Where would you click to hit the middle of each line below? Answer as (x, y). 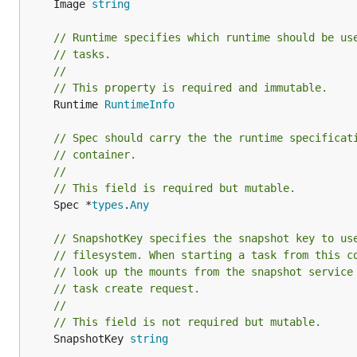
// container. (95, 155)
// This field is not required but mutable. (187, 322)
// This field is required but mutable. (175, 188)
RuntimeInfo (139, 104)
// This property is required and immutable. (190, 88)
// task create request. (127, 288)
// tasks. (82, 54)
